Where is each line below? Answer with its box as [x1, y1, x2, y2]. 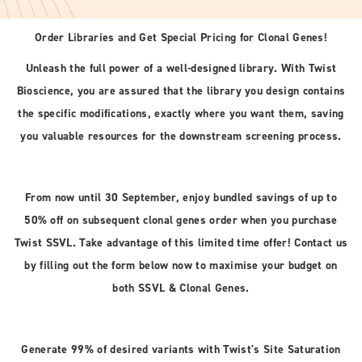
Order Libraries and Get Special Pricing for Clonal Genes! [34, 31, 328, 45]
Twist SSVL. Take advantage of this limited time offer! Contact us [14, 236, 348, 250]
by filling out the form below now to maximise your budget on [24, 259, 338, 273]
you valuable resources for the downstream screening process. [20, 129, 342, 144]
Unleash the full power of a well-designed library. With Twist [25, 61, 337, 76]
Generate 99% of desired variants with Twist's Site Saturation [21, 343, 341, 357]
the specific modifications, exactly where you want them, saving [18, 107, 344, 121]
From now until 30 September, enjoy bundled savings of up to [25, 191, 337, 205]
